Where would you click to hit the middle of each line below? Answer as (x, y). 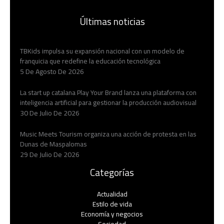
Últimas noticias (112, 22)
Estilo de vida (112, 204)
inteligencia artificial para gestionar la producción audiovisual (108, 102)
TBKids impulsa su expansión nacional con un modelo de (102, 51)
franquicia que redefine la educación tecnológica (90, 61)
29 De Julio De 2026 (50, 154)
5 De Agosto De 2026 (52, 71)
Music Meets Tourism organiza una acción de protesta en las (108, 134)
